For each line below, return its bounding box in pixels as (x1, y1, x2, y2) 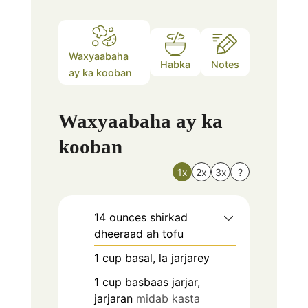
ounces (109, 210, 146, 224)
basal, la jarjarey (124, 250, 210, 265)
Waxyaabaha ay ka (58, 109, 223, 132)
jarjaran (93, 291, 133, 305)
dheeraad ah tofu (93, 226, 184, 241)
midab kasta (135, 291, 200, 305)
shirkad (149, 210, 188, 224)
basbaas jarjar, (124, 274, 200, 289)
